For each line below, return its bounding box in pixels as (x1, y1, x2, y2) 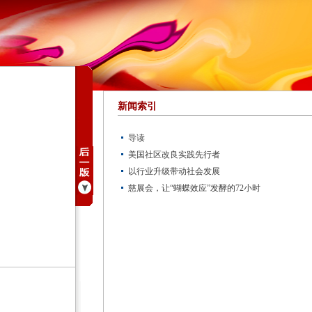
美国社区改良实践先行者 (128, 150, 220, 159)
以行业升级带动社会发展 (128, 166, 220, 176)
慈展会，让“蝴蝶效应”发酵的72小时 (128, 183, 260, 193)
